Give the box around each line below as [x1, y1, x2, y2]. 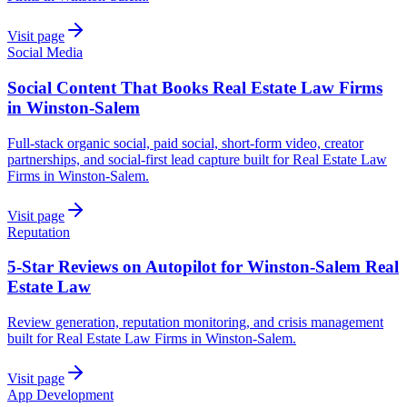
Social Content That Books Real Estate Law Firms [7, 77, 382, 97]
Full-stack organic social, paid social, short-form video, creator [7, 134, 363, 151]
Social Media [7, 45, 83, 61]
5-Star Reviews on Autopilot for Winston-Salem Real [7, 257, 399, 277]
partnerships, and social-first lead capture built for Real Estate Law [7, 151, 387, 167]
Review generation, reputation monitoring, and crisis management [7, 313, 383, 330]
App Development [7, 386, 114, 402]
